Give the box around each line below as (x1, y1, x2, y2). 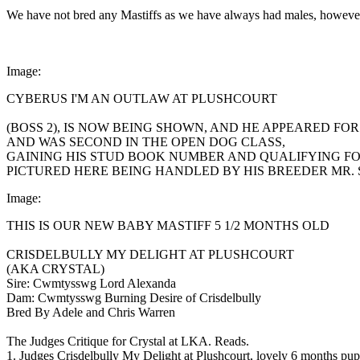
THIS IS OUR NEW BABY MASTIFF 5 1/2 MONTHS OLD (6, 218, 329, 232)
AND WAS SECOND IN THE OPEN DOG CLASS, (6, 134, 285, 149)
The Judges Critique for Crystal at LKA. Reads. (6, 333, 249, 348)
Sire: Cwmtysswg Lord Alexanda (6, 276, 176, 290)
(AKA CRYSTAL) (6, 261, 104, 276)
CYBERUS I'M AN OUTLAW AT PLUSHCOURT (6, 91, 277, 105)
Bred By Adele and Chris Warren (6, 305, 175, 319)
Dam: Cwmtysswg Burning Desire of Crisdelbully (6, 290, 261, 305)
